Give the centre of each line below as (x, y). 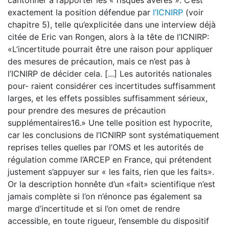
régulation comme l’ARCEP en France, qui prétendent (110, 159)
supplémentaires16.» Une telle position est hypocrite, (110, 123)
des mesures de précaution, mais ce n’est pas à (99, 61)
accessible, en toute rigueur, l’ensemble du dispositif (108, 221)
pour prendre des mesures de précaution (87, 110)
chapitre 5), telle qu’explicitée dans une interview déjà (112, 25)
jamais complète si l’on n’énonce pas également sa (105, 196)
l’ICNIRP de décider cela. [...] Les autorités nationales (110, 74)
